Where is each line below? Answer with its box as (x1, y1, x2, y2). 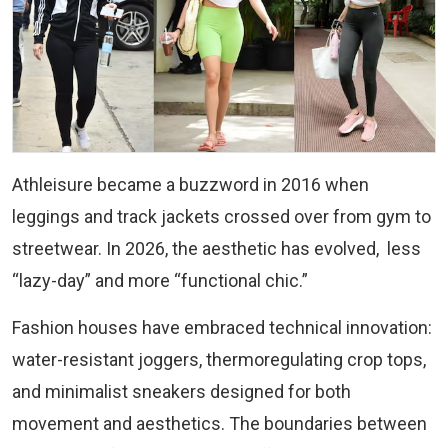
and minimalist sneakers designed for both (12, 380, 351, 402)
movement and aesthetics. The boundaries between (12, 412, 427, 434)
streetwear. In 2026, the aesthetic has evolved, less (12, 237, 421, 259)
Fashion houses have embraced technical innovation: (12, 316, 432, 338)
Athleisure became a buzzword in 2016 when (12, 173, 369, 195)
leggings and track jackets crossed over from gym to (12, 205, 431, 227)
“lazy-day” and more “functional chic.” (12, 269, 308, 291)
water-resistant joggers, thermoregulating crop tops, (12, 348, 426, 370)
